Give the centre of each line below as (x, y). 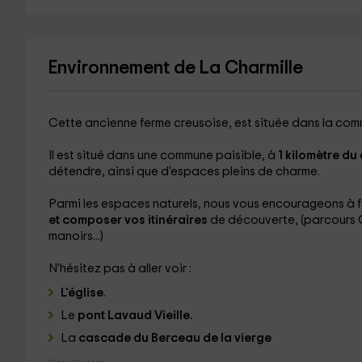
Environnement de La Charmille (175, 68)
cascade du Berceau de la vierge (173, 338)
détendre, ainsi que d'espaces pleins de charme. (184, 172)
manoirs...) (76, 236)
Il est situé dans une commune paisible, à (162, 156)
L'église (82, 293)
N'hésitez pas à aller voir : (120, 269)
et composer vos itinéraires (128, 220)
